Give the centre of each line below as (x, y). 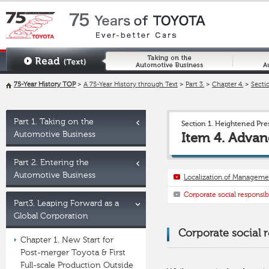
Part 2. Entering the (51, 163)
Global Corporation (51, 216)
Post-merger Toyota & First (73, 253)
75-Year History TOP (45, 85)
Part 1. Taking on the (54, 122)
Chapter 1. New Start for (67, 240)
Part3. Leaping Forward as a (66, 204)
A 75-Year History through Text (131, 85)
